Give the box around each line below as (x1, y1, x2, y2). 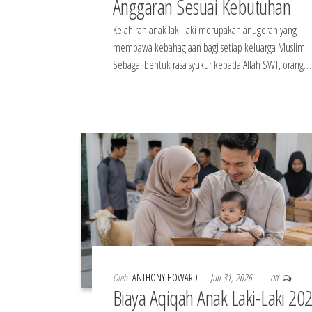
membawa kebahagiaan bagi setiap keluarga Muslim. (113, 40, 307, 56)
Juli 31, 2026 (210, 270, 254, 284)
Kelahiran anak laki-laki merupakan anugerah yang (113, 22, 297, 38)
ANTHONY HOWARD (132, 270, 200, 284)
